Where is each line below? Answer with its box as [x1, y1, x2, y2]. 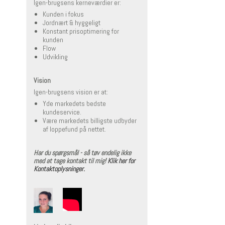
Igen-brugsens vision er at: [34, 87, 108, 97]
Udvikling [42, 52, 68, 62]
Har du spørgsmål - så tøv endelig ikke [34, 148, 131, 158]
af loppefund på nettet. [42, 125, 106, 134]
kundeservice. [42, 107, 81, 117]
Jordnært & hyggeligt [42, 18, 100, 28]
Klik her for [107, 156, 135, 166]
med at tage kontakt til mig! [34, 156, 107, 166]
